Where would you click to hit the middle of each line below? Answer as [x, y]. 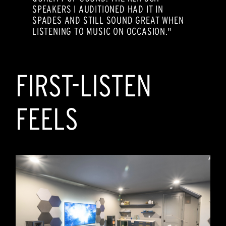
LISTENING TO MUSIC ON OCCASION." [102, 32]
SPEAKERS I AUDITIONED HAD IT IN [98, 9]
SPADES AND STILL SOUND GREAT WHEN [108, 20]
